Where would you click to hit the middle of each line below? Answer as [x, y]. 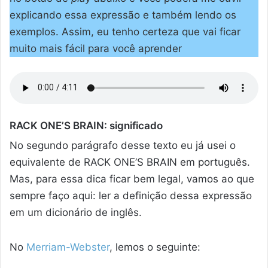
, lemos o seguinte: [155, 247]
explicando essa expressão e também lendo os [123, 15]
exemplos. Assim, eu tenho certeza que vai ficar [125, 31]
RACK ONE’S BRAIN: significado [86, 125]
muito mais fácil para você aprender [96, 48]
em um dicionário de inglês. [76, 213]
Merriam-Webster [68, 247]
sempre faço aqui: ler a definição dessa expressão [131, 196]
